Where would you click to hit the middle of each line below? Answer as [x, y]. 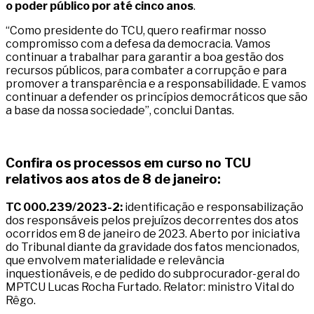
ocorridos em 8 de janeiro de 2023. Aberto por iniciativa [153, 233]
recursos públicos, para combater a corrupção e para [146, 71]
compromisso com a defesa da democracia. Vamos [138, 44]
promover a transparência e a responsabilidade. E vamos [156, 84]
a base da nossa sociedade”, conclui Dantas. [120, 111]
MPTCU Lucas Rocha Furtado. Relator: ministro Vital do [150, 287]
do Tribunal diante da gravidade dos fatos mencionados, [152, 247]
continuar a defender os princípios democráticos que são [157, 97]
